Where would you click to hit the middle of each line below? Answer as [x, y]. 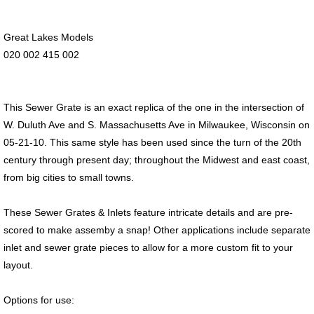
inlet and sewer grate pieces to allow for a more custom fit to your [148, 247]
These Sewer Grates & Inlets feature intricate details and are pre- [148, 212]
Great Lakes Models [48, 37]
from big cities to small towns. [69, 177]
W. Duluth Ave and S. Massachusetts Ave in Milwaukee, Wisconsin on [157, 124]
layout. [18, 265]
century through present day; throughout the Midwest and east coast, [157, 159]
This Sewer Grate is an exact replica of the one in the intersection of [154, 107]
